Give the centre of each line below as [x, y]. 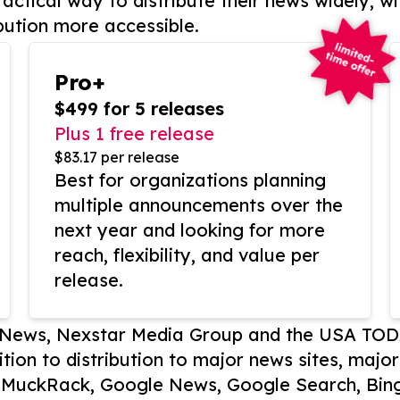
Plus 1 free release [134, 134]
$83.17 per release [117, 158]
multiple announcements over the [199, 205]
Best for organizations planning [190, 180]
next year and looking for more [190, 230]
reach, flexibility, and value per [187, 255]
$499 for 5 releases [139, 109]
